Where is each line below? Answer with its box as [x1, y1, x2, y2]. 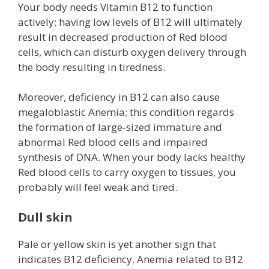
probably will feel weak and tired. [18, 180, 177, 195]
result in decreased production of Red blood [18, 29, 228, 44]
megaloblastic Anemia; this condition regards [18, 105, 234, 119]
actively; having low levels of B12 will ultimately [18, 14, 243, 29]
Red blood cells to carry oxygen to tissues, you [18, 165, 236, 180]
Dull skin [18, 208, 73, 225]
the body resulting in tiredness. [18, 59, 165, 74]
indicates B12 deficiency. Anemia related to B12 [18, 252, 243, 266]
